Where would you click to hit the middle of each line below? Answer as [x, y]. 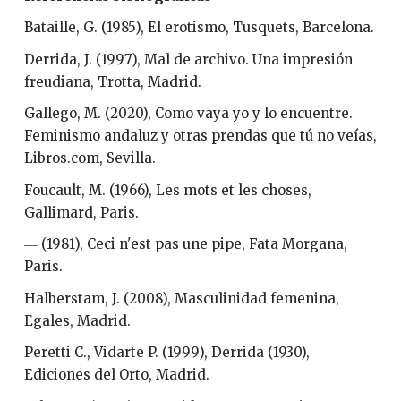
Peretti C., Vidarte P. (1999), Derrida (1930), [166, 353]
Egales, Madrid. [77, 320]
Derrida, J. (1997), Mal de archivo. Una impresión [188, 59]
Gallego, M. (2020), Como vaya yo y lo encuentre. [188, 114]
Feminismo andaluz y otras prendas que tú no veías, [200, 136]
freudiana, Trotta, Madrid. [112, 81]
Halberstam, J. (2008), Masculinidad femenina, [181, 298]
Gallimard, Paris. [81, 212]
